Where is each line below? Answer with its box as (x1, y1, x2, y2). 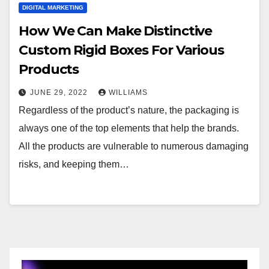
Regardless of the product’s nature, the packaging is (19, 105, 239, 115)
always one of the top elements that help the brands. (19, 123, 239, 133)
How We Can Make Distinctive (19, 23, 213, 39)
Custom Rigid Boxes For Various (19, 42, 224, 58)
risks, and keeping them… (19, 159, 129, 169)
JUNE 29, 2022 (30, 88, 90, 97)
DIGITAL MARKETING (22, 4, 83, 11)
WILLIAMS (109, 88, 148, 97)
